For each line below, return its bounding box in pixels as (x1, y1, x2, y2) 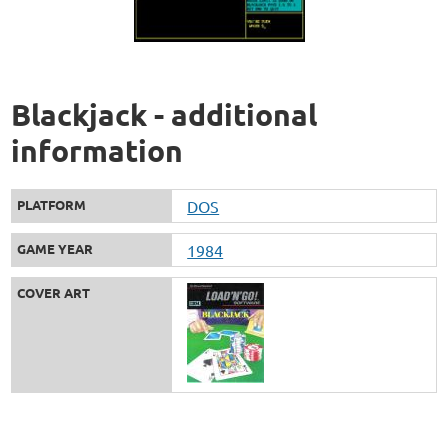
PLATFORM (17, 195, 87, 213)
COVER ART (17, 283, 91, 301)
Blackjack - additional (11, 95, 318, 133)
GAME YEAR (17, 239, 94, 257)
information (11, 131, 184, 169)
